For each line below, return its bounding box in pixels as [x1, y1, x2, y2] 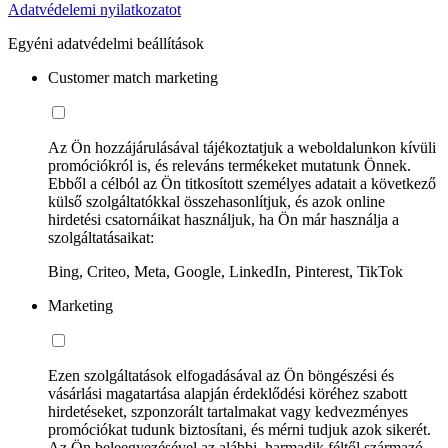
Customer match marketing [48, 68, 218, 86]
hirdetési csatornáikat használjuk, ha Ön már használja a [48, 210, 399, 228]
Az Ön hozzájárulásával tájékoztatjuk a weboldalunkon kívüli [48, 138, 436, 156]
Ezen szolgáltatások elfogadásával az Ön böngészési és [48, 366, 394, 384]
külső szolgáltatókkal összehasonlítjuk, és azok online [48, 192, 385, 210]
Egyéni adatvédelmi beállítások [8, 34, 204, 52]
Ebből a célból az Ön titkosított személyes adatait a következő [48, 174, 436, 192]
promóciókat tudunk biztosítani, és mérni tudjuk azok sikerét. [48, 420, 431, 438]
